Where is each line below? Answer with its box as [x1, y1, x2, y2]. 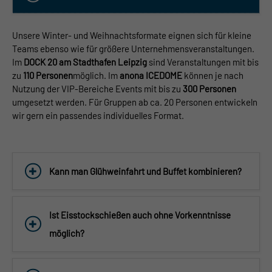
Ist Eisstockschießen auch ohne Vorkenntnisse [49, 209, 231, 220]
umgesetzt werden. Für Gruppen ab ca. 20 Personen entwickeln [12, 96, 257, 107]
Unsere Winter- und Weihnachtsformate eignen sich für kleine [12, 29, 251, 41]
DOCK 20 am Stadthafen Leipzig [24, 56, 147, 67]
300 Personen [183, 83, 236, 94]
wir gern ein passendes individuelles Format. [12, 109, 184, 121]
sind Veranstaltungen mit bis [147, 56, 259, 67]
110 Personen [23, 69, 73, 81]
